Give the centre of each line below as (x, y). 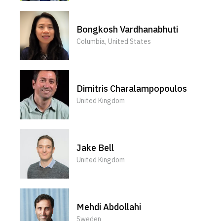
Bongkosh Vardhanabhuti (127, 29)
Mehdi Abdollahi (109, 207)
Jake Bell (95, 147)
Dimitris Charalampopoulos (132, 88)
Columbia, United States (114, 41)
